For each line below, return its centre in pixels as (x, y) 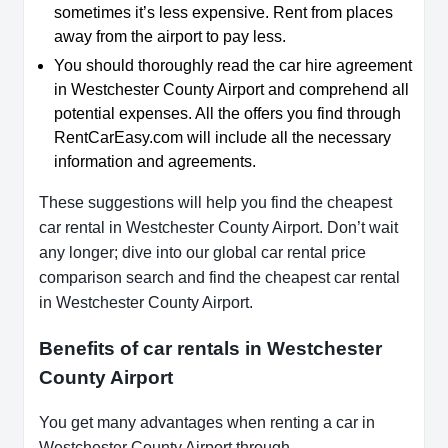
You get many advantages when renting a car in (207, 423)
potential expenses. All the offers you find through (227, 114)
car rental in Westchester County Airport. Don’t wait (218, 228)
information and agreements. (157, 162)
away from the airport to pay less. (170, 37)
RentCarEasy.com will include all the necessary (222, 138)
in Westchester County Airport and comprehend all (231, 90)
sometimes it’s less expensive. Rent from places (223, 13)
